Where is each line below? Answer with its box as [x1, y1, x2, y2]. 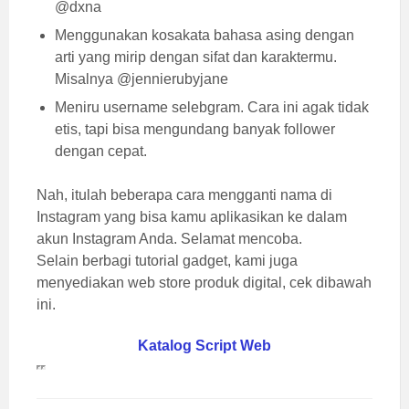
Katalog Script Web [138, 337, 271, 353]
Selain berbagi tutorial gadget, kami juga [37, 252, 298, 268]
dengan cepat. [55, 142, 147, 159]
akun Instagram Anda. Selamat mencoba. [37, 230, 302, 246]
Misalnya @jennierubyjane [55, 70, 228, 87]
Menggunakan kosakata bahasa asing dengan [55, 26, 354, 43]
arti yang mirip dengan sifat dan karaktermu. [55, 48, 337, 65]
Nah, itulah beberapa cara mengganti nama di [37, 186, 332, 203]
